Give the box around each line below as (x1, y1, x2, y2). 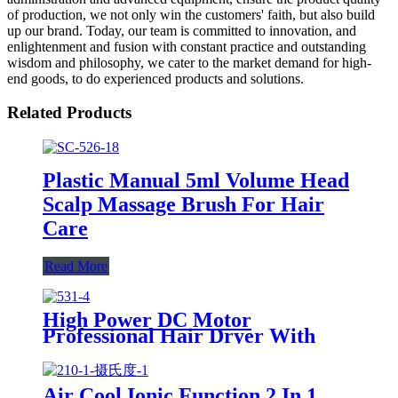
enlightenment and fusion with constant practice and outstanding (7, 38, 366, 54)
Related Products (7, 103, 131, 123)
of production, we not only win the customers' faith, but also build (7, 6, 375, 22)
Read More (44, 258, 107, 274)
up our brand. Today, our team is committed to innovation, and (7, 22, 356, 38)
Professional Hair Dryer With (43, 323, 315, 347)
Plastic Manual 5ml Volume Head (43, 168, 349, 192)
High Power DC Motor (43, 307, 251, 331)
